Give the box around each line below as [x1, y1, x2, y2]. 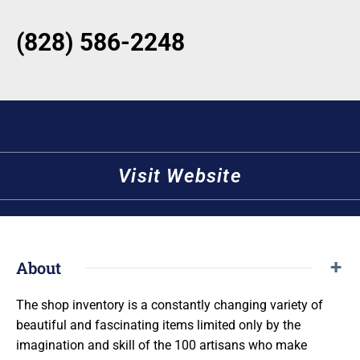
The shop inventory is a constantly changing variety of [16, 297, 323, 313]
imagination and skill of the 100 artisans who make [16, 337, 307, 354]
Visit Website [118, 165, 242, 188]
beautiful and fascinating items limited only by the [16, 317, 301, 333]
